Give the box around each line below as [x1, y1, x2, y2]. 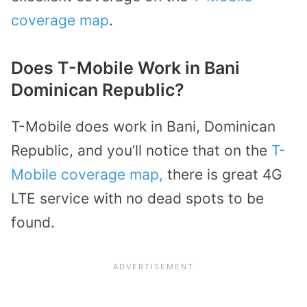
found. [11, 213, 55, 231]
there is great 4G [163, 165, 282, 183]
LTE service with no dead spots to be [11, 189, 264, 207]
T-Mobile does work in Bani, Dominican [11, 117, 275, 135]
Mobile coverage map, [11, 165, 163, 183]
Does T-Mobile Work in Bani [11, 57, 240, 78]
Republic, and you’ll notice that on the [11, 141, 271, 159]
